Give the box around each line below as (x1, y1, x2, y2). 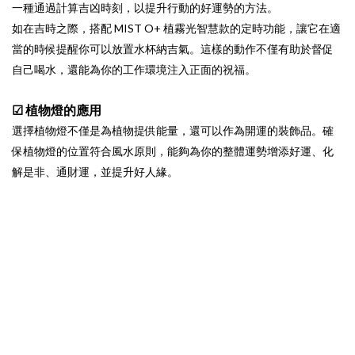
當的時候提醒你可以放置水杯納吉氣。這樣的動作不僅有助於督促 (12, 42, 334, 56)
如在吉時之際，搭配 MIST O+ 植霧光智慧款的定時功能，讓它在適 (12, 21, 341, 36)
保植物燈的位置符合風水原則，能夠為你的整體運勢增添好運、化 (12, 144, 334, 158)
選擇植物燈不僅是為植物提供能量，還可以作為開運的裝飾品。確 (12, 124, 334, 138)
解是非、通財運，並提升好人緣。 (12, 165, 178, 179)
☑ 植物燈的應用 (12, 102, 101, 118)
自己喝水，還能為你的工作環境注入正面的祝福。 (12, 63, 256, 77)
